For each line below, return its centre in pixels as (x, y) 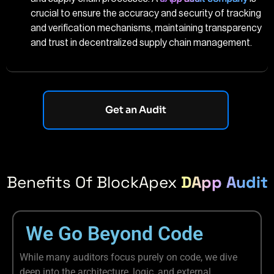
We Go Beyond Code (114, 233)
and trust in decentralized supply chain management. (141, 43)
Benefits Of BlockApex (94, 182)
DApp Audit (224, 182)
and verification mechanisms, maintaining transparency (146, 28)
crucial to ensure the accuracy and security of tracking (146, 14)
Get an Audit (135, 109)
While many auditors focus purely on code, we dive (128, 257)
